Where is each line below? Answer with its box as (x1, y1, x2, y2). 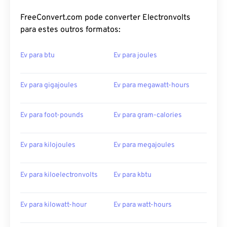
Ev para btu (20, 51, 55, 60)
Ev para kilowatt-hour (20, 201, 87, 210)
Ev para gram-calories (113, 111, 182, 120)
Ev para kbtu (113, 171, 152, 180)
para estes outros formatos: (20, 25, 121, 35)
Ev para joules (113, 51, 157, 60)
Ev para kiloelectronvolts (20, 171, 98, 180)
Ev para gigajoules (20, 81, 78, 90)
